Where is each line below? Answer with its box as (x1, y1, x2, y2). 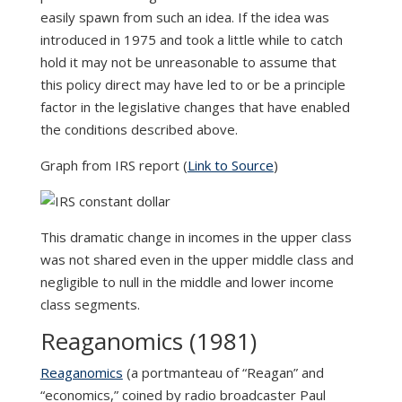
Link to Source (187, 156, 274, 175)
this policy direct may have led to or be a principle (39, 75, 345, 94)
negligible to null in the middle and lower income (39, 273, 334, 292)
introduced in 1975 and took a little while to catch (39, 31, 343, 49)
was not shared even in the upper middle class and (39, 250, 354, 269)
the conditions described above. (39, 120, 238, 139)
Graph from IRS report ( (39, 156, 188, 175)
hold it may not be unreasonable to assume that (39, 53, 336, 72)
